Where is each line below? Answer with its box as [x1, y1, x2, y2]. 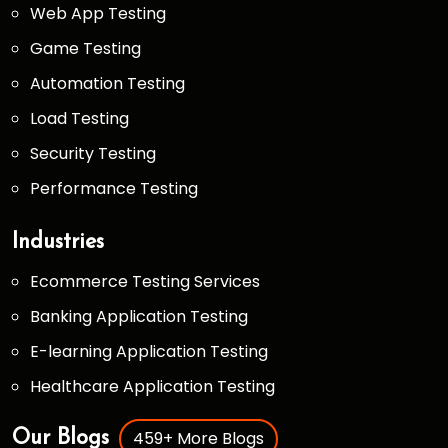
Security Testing [30, 142, 156, 165]
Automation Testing [30, 72, 185, 95]
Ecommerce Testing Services [30, 270, 260, 293]
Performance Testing [30, 177, 198, 200]
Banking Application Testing [30, 305, 248, 328]
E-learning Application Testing [30, 340, 268, 363]
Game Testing [30, 37, 141, 60]
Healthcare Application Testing [30, 375, 275, 398]
